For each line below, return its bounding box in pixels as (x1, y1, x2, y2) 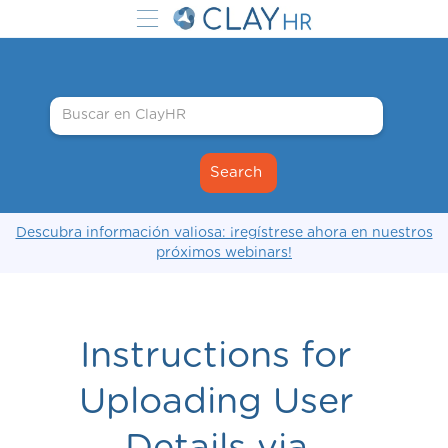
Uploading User (78, 384, 354, 420)
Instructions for (80, 338, 352, 374)
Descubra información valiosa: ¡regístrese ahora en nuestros (15, 226, 433, 240)
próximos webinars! (156, 246, 292, 260)
